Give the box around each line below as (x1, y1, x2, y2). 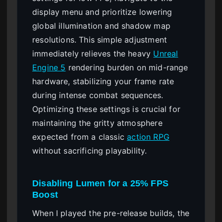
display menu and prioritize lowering (32, 6, 172, 17)
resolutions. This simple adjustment (32, 34, 167, 45)
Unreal (153, 48, 178, 58)
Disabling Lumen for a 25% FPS (32, 177, 169, 188)
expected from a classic (32, 131, 127, 142)
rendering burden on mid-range (65, 62, 188, 72)
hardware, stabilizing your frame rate (32, 76, 174, 86)
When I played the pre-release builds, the (32, 208, 190, 219)
